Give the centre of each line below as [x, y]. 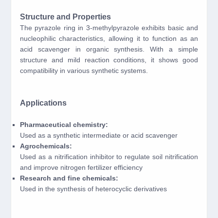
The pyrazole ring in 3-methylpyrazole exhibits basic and [109, 28]
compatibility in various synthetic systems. [84, 71]
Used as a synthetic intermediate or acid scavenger [99, 135]
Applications [43, 103]
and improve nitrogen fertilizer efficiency [81, 167]
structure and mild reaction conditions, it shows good [109, 60]
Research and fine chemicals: [69, 178]
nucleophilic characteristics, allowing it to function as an [109, 38]
